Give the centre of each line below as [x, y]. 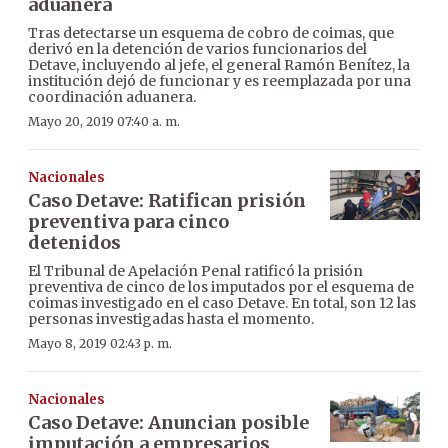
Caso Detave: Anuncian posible [168, 422]
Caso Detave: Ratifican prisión [167, 200]
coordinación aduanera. [112, 96]
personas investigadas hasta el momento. [171, 318]
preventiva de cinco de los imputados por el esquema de [221, 286]
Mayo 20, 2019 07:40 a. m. [104, 121]
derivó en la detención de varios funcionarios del [197, 48]
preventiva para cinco [128, 221]
